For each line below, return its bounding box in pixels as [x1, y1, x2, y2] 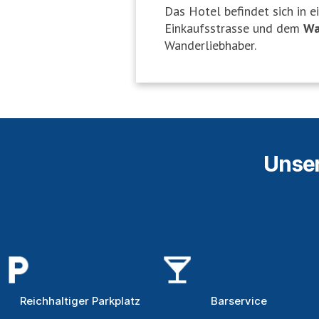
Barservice [211, 293, 268, 308]
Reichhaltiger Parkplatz [19, 293, 140, 308]
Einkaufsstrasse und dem [164, 19, 304, 36]
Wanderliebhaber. [164, 36, 257, 53]
